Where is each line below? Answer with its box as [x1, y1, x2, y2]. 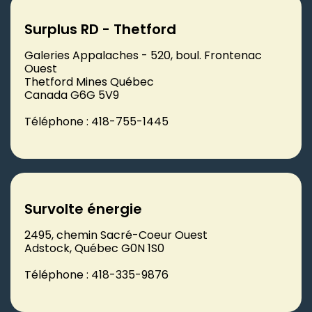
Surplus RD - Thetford [24, 19, 176, 39]
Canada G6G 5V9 [24, 86, 119, 103]
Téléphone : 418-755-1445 [24, 113, 169, 130]
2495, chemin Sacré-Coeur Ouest [24, 226, 208, 243]
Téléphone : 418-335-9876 [24, 266, 169, 283]
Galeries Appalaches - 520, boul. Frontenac [24, 47, 262, 63]
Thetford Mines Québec [24, 73, 154, 90]
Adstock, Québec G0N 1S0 [24, 240, 164, 256]
